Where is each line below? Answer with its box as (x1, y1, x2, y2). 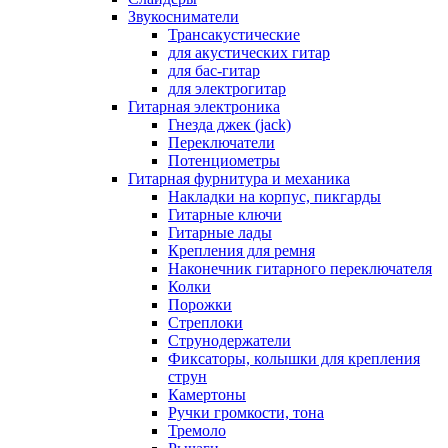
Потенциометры (168, 151, 280, 169)
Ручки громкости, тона (168, 403, 324, 421)
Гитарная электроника (128, 97, 280, 115)
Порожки (168, 295, 232, 313)
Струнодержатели (168, 331, 291, 349)
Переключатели (168, 133, 275, 151)
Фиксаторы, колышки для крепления (168, 349, 420, 367)
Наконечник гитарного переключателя (168, 259, 432, 277)
